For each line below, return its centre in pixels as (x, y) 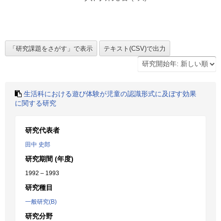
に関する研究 (36, 103)
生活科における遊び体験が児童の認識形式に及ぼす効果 (110, 94)
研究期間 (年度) (49, 159)
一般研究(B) (41, 202)
